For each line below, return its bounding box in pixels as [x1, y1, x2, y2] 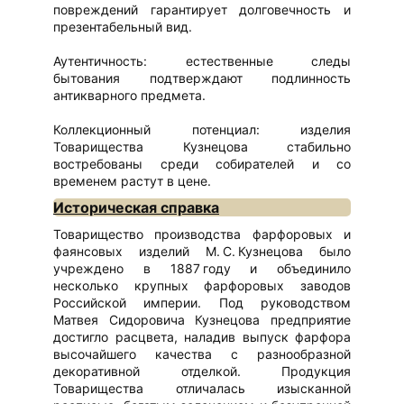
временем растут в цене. [53, 173, 211, 189]
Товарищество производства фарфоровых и [53, 225, 351, 242]
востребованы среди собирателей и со [53, 156, 351, 172]
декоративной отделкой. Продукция [53, 363, 351, 379]
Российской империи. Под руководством [53, 294, 351, 310]
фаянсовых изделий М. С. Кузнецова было [53, 243, 351, 259]
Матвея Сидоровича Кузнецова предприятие [53, 311, 351, 327]
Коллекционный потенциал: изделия [53, 122, 351, 138]
